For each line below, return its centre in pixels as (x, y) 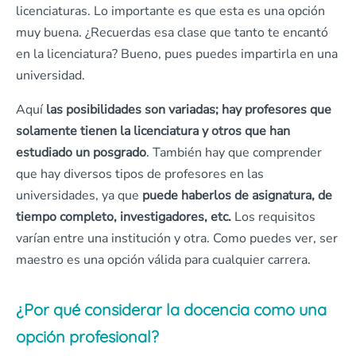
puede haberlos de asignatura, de (237, 195)
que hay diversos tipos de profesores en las (140, 174)
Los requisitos (273, 217)
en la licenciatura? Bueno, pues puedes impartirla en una (177, 54)
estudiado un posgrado (81, 153)
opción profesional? (87, 337)
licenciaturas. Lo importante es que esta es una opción (170, 11)
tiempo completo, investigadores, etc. (124, 217)
